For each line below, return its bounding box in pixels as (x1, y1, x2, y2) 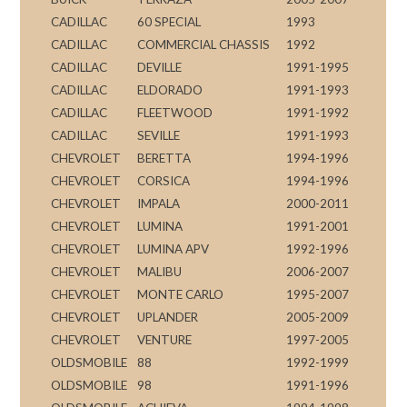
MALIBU (137, 263, 183, 279)
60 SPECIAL (137, 14, 202, 29)
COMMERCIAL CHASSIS (137, 36, 271, 52)
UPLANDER (137, 309, 199, 324)
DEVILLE (137, 59, 183, 74)
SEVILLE (137, 127, 181, 143)
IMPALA (137, 195, 181, 211)
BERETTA (137, 150, 192, 165)
